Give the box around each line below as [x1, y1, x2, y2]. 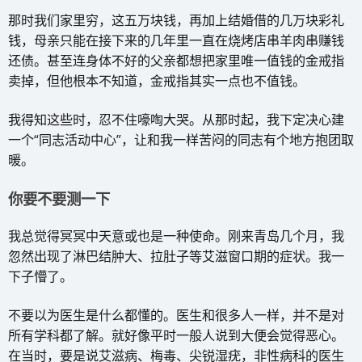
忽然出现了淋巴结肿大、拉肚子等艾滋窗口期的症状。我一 [8, 246, 344, 265]
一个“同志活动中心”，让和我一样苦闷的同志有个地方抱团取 [8, 130, 354, 149]
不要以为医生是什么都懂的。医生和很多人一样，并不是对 [8, 305, 344, 324]
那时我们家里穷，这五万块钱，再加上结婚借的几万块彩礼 [8, 11, 344, 29]
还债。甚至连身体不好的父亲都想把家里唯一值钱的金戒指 [8, 51, 344, 69]
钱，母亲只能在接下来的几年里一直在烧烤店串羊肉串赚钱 [8, 31, 344, 49]
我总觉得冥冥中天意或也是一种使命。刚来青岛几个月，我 [8, 226, 344, 245]
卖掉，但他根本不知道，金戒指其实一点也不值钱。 [8, 71, 305, 90]
